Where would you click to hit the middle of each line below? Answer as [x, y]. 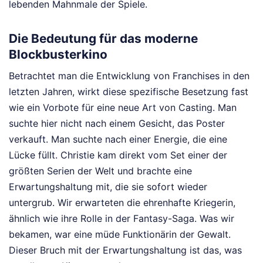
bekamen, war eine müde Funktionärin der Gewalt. [120, 235]
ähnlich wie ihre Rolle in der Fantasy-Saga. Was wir [122, 219]
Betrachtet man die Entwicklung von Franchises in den [129, 76]
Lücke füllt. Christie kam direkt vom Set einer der [118, 155]
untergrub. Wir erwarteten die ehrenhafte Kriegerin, [122, 203]
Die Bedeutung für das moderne [103, 38]
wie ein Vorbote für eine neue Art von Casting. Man [123, 108]
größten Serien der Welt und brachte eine [100, 171]
